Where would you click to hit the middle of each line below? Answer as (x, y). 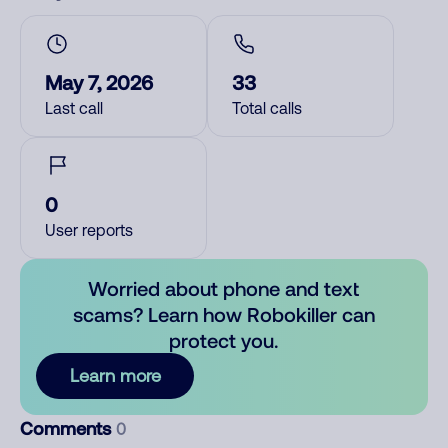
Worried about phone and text (224, 288)
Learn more (115, 375)
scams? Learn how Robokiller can (223, 314)
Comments (68, 428)
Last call (74, 108)
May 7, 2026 (99, 82)
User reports (89, 230)
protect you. (224, 340)
